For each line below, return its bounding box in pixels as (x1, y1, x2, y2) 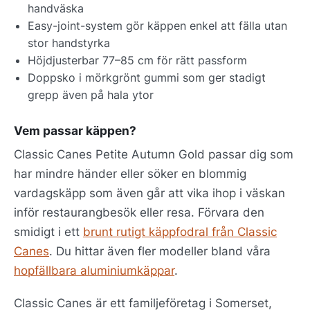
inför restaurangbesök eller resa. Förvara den (14, 205, 264, 219)
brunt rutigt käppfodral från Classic (83, 224, 277, 239)
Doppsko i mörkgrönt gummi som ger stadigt (28, 70, 266, 84)
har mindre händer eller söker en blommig (14, 166, 246, 181)
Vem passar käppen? (14, 122, 136, 138)
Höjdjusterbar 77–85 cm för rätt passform (28, 53, 247, 67)
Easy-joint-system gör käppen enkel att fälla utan (28, 18, 287, 33)
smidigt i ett (14, 224, 83, 239)
